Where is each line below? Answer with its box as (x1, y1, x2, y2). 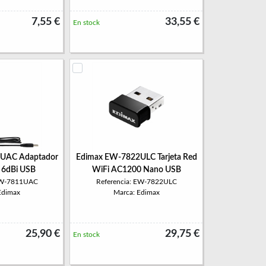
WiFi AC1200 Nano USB (91, 166, 181, 174)
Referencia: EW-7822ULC (96, 178, 177, 185)
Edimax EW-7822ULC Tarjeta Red (75, 153, 197, 161)
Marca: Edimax (113, 189, 160, 196)
